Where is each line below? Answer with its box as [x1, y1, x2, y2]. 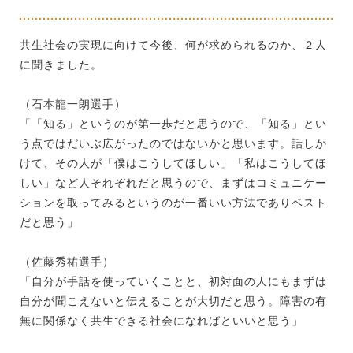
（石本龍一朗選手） [20, 98, 126, 111]
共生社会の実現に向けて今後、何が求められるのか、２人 [20, 39, 327, 52]
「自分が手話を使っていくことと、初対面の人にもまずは [20, 275, 327, 288]
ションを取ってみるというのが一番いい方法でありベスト [20, 196, 327, 210]
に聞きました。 [20, 58, 102, 72]
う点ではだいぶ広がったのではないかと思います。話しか [20, 137, 327, 150]
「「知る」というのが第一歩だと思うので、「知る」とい [20, 117, 327, 131]
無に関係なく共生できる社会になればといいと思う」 [20, 314, 303, 328]
